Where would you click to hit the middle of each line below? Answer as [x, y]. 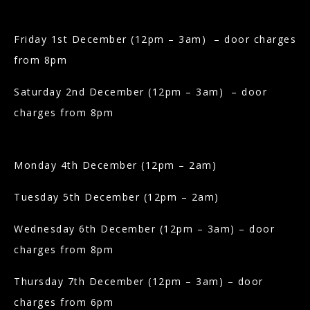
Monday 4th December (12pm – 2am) [115, 165]
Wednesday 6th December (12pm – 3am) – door [144, 228]
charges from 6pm [64, 302]
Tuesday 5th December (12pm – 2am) [117, 197]
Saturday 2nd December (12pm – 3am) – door [140, 91]
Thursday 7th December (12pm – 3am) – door [139, 281]
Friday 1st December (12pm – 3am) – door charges [155, 39]
